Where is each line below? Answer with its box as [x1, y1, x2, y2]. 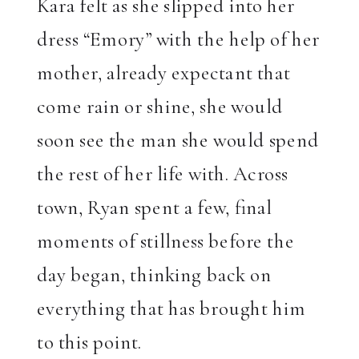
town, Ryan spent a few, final [37, 195, 272, 220]
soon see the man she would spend [37, 127, 319, 152]
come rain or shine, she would [37, 94, 283, 119]
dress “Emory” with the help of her [37, 26, 320, 51]
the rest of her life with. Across [37, 161, 288, 186]
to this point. [37, 329, 142, 354]
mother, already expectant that [37, 60, 291, 85]
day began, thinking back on [37, 262, 272, 287]
